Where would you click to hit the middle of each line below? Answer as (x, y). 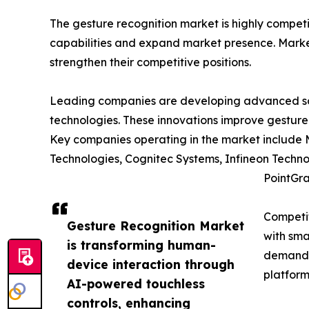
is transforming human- (141, 245)
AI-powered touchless (136, 284)
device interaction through (151, 265)
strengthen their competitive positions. (150, 62)
